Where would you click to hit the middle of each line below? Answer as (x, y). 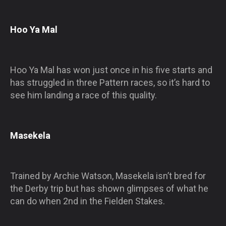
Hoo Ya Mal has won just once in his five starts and (111, 70)
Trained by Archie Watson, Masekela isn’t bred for (108, 176)
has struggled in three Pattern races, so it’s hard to (110, 82)
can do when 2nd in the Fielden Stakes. (88, 201)
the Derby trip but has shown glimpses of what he (109, 188)
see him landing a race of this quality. (83, 95)
